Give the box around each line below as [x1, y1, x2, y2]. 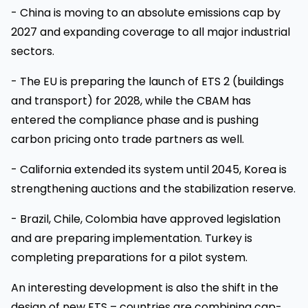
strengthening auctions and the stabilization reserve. [11, 180, 296, 197]
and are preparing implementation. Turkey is [11, 230, 252, 246]
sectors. [11, 43, 54, 59]
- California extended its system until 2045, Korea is [11, 161, 287, 177]
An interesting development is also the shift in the [11, 279, 278, 296]
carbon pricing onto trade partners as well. [11, 131, 244, 147]
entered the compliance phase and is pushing [11, 111, 258, 128]
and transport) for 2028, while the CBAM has [11, 92, 251, 109]
